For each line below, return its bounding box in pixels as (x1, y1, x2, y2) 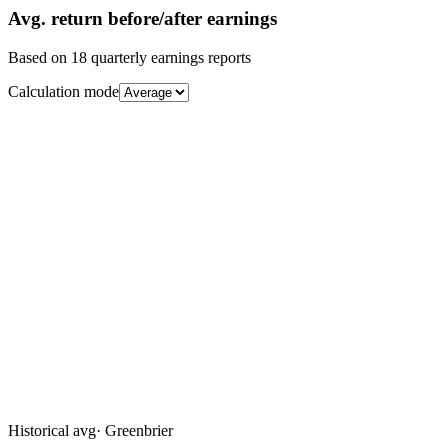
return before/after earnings (46, 7, 277, 29)
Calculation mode (8, 82, 119, 100)
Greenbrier (105, 421, 173, 439)
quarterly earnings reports (87, 48, 251, 66)
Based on (8, 48, 71, 66)
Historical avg (8, 421, 96, 439)
